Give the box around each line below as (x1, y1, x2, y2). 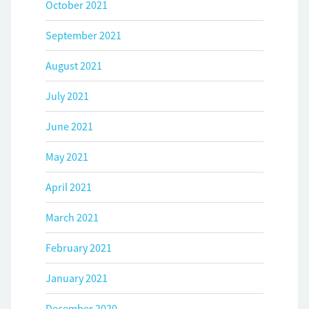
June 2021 (46, 119, 93, 134)
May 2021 (46, 150, 88, 164)
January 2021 (46, 271, 108, 286)
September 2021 (46, 28, 121, 43)
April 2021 (46, 180, 92, 195)
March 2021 (46, 210, 99, 225)
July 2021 (46, 89, 89, 103)
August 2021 (46, 59, 102, 73)
